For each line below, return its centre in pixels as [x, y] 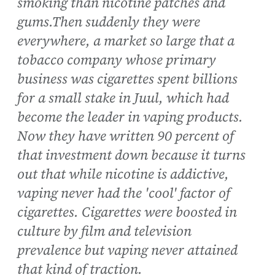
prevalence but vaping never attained [127, 250]
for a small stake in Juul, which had [123, 98]
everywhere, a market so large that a [126, 41]
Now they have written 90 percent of [126, 136]
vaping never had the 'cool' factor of [124, 193]
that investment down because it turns [131, 155]
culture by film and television [104, 231]
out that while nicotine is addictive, [123, 174]
